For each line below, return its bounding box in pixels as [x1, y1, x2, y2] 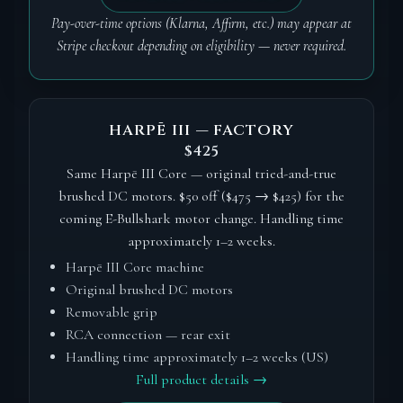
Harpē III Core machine [65, 257, 204, 276]
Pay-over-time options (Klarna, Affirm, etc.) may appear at [51, 13, 352, 32]
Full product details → [136, 370, 267, 389]
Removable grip [65, 302, 157, 321]
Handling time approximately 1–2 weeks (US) [65, 347, 328, 366]
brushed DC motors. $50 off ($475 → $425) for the [58, 186, 345, 205]
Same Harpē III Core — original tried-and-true [67, 164, 336, 183]
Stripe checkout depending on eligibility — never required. [57, 36, 346, 55]
